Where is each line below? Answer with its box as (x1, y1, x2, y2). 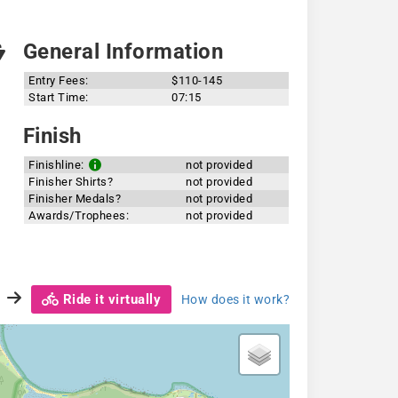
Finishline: (28, 158, 88, 171)
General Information (17, 39, 224, 64)
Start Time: (28, 91, 89, 104)
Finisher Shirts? (28, 175, 114, 188)
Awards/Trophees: (28, 209, 130, 222)
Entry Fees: (28, 74, 89, 87)
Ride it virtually (59, 291, 161, 307)
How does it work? (180, 291, 290, 306)
